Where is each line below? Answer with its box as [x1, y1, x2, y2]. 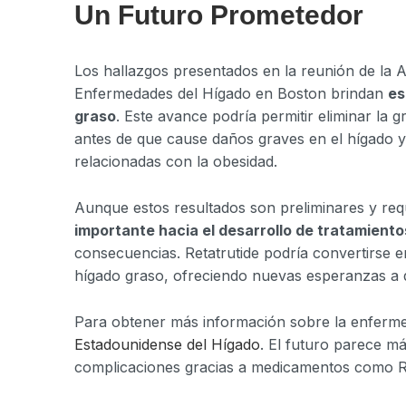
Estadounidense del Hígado [74, 334, 260, 353]
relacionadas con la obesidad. [74, 152, 277, 171]
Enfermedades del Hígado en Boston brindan [74, 84, 388, 103]
